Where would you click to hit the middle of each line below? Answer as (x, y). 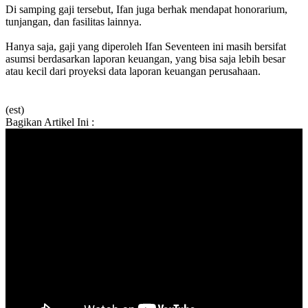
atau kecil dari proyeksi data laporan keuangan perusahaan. (133, 71)
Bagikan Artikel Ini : (50, 122)
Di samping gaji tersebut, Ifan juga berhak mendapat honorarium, (146, 9)
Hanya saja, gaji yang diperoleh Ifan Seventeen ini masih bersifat (146, 46)
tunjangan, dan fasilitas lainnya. (74, 21)
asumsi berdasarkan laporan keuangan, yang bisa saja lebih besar (145, 58)
